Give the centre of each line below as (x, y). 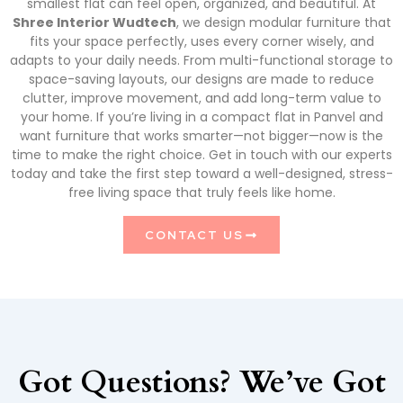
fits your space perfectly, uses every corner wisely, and (201, 42)
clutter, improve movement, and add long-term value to (201, 99)
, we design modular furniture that (283, 23)
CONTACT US (195, 235)
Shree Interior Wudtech (94, 23)
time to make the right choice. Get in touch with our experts (201, 155)
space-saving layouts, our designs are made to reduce (201, 80)
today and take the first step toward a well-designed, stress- (201, 174)
